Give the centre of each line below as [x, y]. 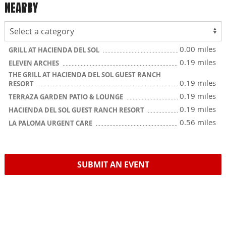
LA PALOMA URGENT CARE [51, 123]
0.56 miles [198, 122]
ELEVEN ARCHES [35, 63]
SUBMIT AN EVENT [113, 164]
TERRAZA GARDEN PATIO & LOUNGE [67, 97]
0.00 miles [198, 49]
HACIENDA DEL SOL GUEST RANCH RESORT [77, 110]
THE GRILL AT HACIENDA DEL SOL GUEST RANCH [85, 75]
